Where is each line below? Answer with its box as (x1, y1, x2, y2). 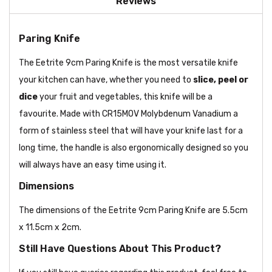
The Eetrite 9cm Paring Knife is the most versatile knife (19, 58, 238, 69)
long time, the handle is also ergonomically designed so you (19, 143, 248, 154)
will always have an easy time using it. (19, 160, 166, 171)
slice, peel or (193, 75, 248, 86)
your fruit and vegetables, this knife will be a (38, 92, 212, 103)
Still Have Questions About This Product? (19, 243, 221, 255)
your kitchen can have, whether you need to (19, 75, 193, 86)
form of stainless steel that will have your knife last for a (19, 126, 243, 137)
